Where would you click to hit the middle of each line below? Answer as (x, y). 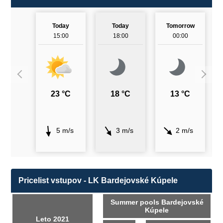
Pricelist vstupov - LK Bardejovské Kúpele (98, 180)
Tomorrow (180, 26)
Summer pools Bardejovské (157, 202)
